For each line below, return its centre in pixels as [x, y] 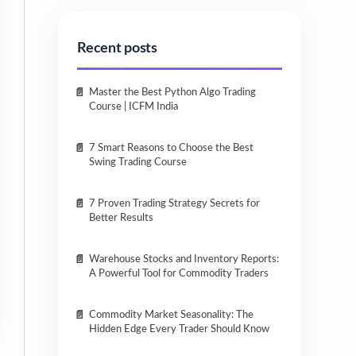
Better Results [122, 218]
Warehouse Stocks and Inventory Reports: [184, 259]
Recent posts [117, 48]
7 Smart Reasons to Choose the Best [172, 148]
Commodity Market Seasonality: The [172, 315]
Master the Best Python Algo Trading [173, 93]
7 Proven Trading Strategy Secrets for [175, 204]
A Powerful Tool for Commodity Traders [179, 274]
